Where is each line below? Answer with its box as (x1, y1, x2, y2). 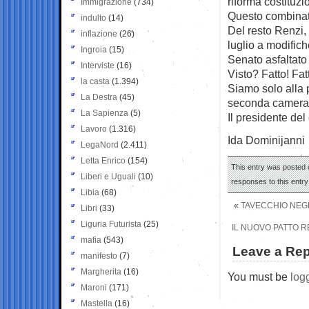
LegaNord (81, 139, 119, 150)
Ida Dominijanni (228, 133, 305, 146)
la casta (81, 76, 110, 86)
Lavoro (81, 123, 107, 134)
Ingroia (81, 44, 107, 54)
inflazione (81, 28, 117, 39)
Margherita (81, 266, 121, 277)
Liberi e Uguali (81, 171, 136, 181)
